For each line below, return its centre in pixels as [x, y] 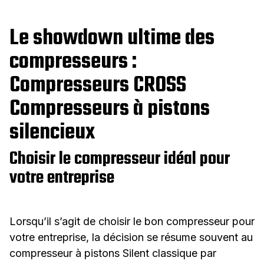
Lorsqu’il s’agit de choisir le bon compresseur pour [132, 222]
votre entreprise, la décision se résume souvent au [131, 237]
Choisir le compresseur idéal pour [120, 159]
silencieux [52, 133]
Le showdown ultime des [112, 39]
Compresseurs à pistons [110, 110]
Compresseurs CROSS [98, 86]
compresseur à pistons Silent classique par [113, 253]
